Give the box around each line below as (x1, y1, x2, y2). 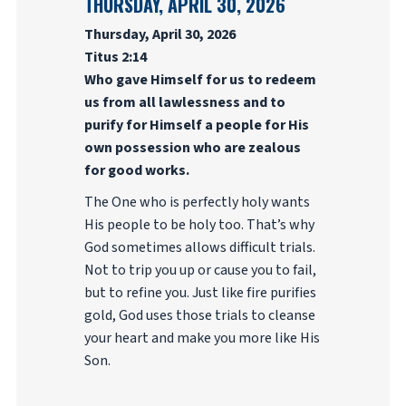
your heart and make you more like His (83, 328, 320, 348)
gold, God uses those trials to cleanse (83, 305, 315, 325)
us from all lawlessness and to (83, 92, 285, 112)
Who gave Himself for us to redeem (83, 70, 316, 90)
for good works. (83, 160, 189, 180)
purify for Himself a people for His (83, 115, 309, 135)
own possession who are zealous (83, 138, 301, 158)
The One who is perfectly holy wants (83, 192, 310, 212)
